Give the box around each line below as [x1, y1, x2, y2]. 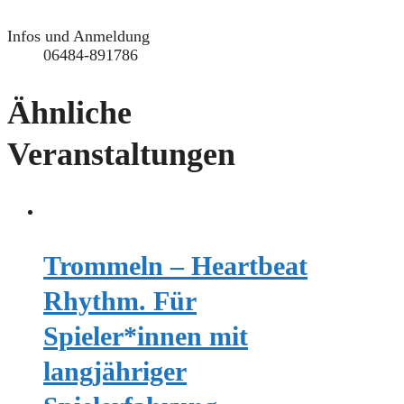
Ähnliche [7, 95, 132, 132]
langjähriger [43, 356, 187, 387]
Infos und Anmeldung [7, 27, 150, 46]
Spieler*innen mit [43, 321, 248, 352]
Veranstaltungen [7, 136, 235, 173]
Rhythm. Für [43, 286, 197, 317]
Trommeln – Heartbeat [43, 251, 308, 281]
